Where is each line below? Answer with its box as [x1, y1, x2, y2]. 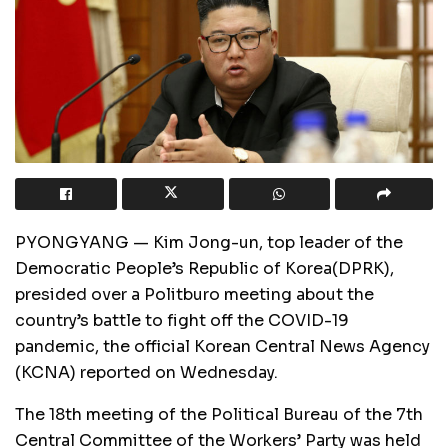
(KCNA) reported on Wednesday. [15, 361, 278, 383]
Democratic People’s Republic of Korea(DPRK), [15, 257, 394, 279]
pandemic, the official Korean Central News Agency [15, 335, 430, 357]
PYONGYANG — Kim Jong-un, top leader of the [15, 231, 403, 253]
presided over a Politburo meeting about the [15, 283, 374, 305]
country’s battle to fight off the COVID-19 [15, 309, 349, 331]
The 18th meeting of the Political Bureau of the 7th [15, 403, 423, 425]
